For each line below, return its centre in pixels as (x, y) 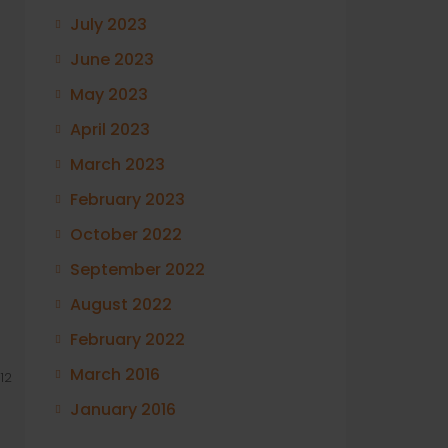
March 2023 (117, 164)
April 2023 (110, 129)
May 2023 (109, 94)
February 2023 (127, 199)
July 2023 (108, 24)
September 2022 (137, 269)
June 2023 (112, 59)
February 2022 (127, 339)
